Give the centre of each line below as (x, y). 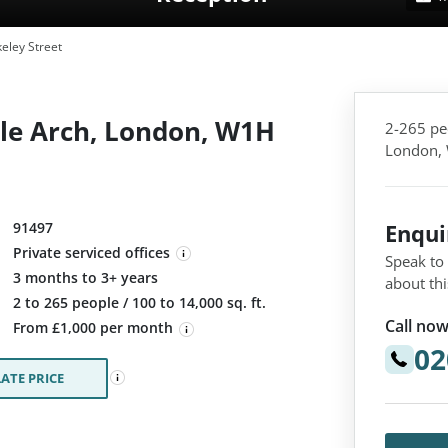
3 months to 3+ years (85, 278)
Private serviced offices (91, 252)
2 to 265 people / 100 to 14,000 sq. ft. (139, 303)
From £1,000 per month (95, 328)
